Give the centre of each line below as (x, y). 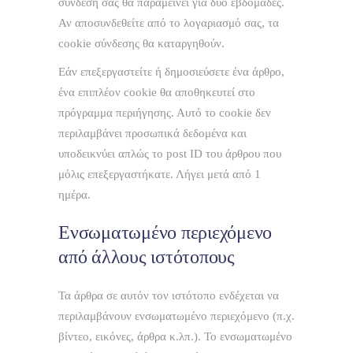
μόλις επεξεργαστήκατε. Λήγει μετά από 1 (160, 175)
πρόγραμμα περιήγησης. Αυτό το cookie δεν (165, 113)
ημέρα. (74, 195)
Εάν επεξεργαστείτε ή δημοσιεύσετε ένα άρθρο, (171, 72)
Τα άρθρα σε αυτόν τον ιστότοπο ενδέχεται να (169, 296)
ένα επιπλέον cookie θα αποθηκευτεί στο (157, 93)
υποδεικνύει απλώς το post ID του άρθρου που (170, 154)
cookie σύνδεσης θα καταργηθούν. (141, 44)
